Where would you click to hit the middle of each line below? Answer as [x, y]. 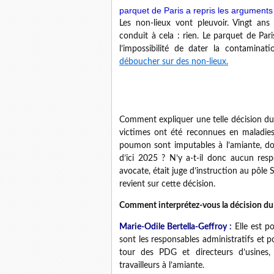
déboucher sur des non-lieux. [174, 62]
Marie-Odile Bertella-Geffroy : [176, 227]
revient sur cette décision [166, 184]
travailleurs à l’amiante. [162, 266]
